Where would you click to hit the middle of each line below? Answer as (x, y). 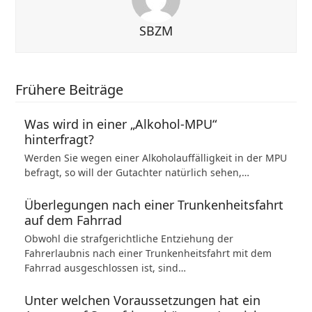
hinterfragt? (59, 139)
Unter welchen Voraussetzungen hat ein (142, 300)
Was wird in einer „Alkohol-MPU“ (120, 124)
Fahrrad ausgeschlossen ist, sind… (105, 268)
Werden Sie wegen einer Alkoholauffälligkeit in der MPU (155, 158)
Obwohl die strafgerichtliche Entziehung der (128, 239)
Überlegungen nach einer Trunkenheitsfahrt (154, 205)
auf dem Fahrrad (73, 220)
